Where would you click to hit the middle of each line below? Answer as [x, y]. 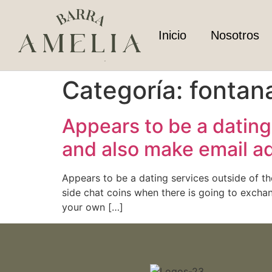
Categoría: [126, 90]
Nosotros [235, 36]
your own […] [93, 207]
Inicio [172, 36]
